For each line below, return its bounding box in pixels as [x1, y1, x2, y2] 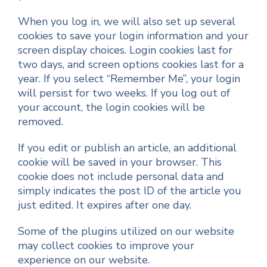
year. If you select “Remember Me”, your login [18, 72, 240, 86]
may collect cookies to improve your [18, 238, 194, 253]
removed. [18, 114, 63, 129]
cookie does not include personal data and [18, 169, 224, 184]
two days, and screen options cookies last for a [18, 57, 244, 72]
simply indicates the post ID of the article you [18, 184, 241, 198]
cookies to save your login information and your [18, 29, 249, 43]
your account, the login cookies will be [18, 100, 205, 114]
